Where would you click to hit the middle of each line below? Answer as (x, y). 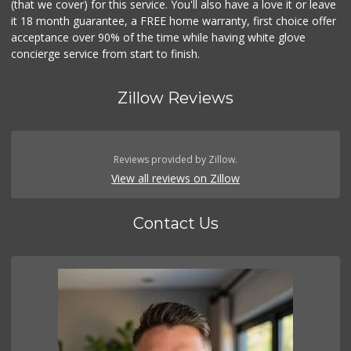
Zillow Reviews (175, 98)
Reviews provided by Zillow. (175, 160)
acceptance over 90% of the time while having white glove (159, 38)
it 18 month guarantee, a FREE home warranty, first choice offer (174, 21)
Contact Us (175, 224)
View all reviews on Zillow (175, 179)
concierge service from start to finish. (106, 54)
